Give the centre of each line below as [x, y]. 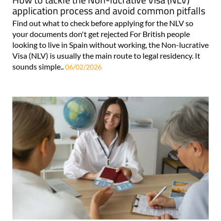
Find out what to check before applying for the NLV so [103, 23]
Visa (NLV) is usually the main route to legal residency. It [106, 55]
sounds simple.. [39, 66]
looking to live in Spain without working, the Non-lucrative [110, 44]
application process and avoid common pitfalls [109, 10]
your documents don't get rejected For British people [101, 34]
